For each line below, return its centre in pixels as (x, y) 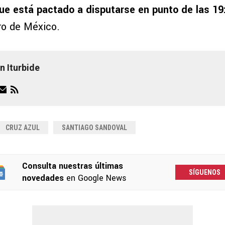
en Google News (95, 178)
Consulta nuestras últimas (72, 166)
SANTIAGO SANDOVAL (94, 128)
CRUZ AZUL (23, 128)
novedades (43, 178)
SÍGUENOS (204, 172)
